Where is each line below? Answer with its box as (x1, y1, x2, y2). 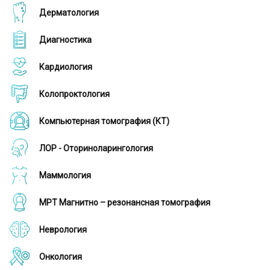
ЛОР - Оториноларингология (39, 143, 153, 153)
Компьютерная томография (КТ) (39, 116, 169, 126)
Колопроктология (39, 89, 110, 99)
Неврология (39, 225, 87, 234)
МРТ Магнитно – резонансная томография (39, 198, 210, 207)
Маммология (39, 171, 91, 180)
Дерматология (39, 8, 99, 17)
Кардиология (39, 62, 92, 72)
